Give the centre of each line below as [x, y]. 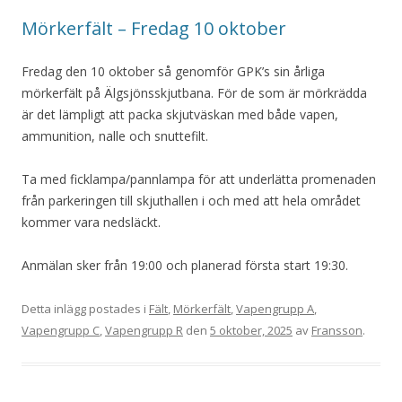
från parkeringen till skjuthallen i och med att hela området [191, 201]
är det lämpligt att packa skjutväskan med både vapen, [180, 114]
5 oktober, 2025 [251, 330]
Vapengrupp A [275, 309]
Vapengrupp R [144, 330]
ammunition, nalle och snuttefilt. [115, 136]
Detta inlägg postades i [85, 309]
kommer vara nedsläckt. [91, 222]
